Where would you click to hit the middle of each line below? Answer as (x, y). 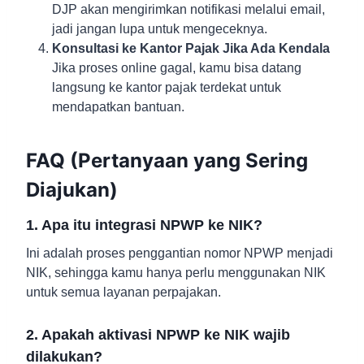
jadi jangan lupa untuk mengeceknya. (160, 29)
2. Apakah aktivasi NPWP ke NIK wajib (158, 335)
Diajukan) (72, 190)
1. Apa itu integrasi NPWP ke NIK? (144, 225)
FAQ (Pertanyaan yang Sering (167, 161)
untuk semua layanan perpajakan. (123, 292)
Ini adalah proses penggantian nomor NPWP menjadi (180, 253)
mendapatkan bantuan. (118, 107)
